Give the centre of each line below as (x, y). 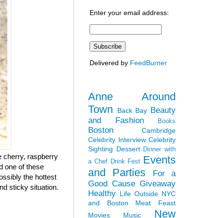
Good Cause (112, 183)
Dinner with (160, 149)
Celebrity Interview (117, 139)
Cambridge (159, 130)
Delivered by (110, 63)
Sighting (100, 149)
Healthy (102, 193)
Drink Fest (125, 161)
